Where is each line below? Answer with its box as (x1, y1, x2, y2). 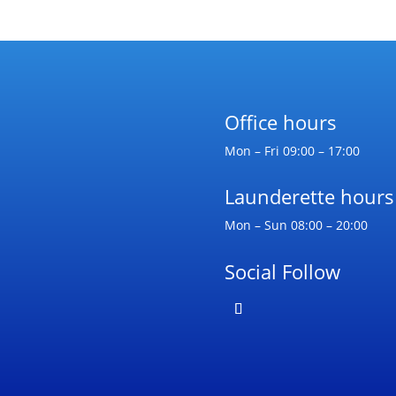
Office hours (224, 108, 337, 135)
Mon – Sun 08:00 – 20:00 (224, 217, 368, 234)
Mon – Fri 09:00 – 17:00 (224, 141, 360, 159)
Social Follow (224, 257, 340, 285)
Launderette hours (224, 183, 394, 210)
